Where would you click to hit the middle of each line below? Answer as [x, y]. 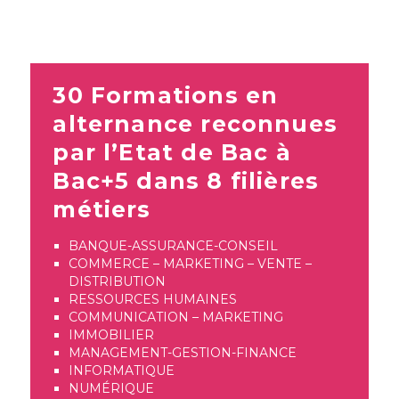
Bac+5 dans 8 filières [186, 181]
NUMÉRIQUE [111, 389]
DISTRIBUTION [117, 282]
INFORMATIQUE [121, 371]
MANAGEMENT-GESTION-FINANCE [182, 353]
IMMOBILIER [111, 335]
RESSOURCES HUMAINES [152, 300]
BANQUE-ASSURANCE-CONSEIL [173, 246]
